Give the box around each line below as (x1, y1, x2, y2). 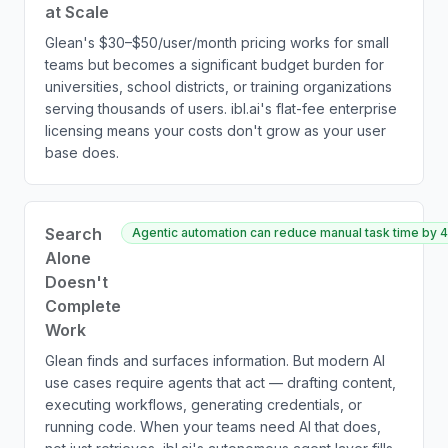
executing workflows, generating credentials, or (45, 396, 362, 413)
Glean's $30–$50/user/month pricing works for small (45, 34, 389, 51)
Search (45, 224, 102, 244)
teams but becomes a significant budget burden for (45, 56, 384, 73)
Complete (45, 296, 121, 316)
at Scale (45, 2, 109, 22)
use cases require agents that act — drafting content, (45, 374, 396, 391)
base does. (45, 144, 119, 161)
